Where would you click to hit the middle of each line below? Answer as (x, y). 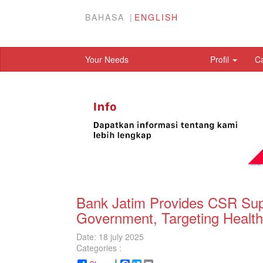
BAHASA (105, 17)
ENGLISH (156, 17)
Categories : (99, 248)
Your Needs (107, 59)
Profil (221, 59)
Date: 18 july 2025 (110, 237)
